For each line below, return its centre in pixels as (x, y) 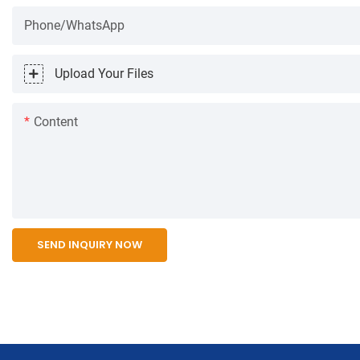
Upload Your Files (104, 73)
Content (56, 121)
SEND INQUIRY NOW (90, 244)
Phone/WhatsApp (74, 25)
